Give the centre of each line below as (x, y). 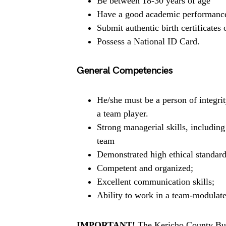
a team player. (123, 114)
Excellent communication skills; (156, 182)
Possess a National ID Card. (148, 41)
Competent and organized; (145, 168)
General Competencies (125, 71)
